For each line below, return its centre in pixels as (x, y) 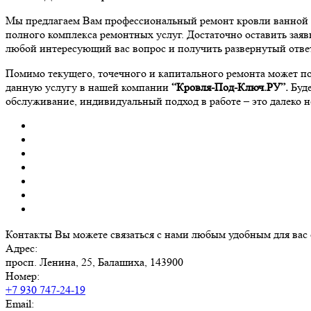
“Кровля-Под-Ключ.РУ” (228, 87)
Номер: (23, 276)
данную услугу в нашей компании (89, 87)
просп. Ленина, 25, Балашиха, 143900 (94, 262)
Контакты (29, 235)
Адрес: (22, 249)
